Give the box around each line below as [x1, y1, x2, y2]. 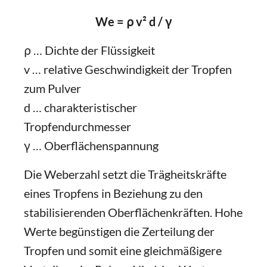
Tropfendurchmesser [24, 119, 131, 133]
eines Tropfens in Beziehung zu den [24, 186, 203, 200]
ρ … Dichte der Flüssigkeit [24, 43, 155, 57]
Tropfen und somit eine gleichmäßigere [24, 243, 222, 257]
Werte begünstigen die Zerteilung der [24, 224, 215, 238]
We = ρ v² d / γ [95, 14, 172, 29]
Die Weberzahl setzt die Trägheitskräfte [24, 167, 226, 181]
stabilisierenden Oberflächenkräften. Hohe [24, 205, 243, 219]
